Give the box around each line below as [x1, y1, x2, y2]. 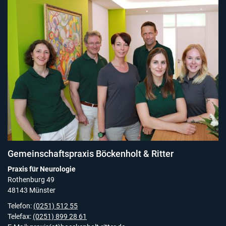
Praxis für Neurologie [8, 164, 76, 174]
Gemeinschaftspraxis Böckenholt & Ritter [8, 148, 174, 159]
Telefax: [8, 212, 33, 221]
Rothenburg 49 [8, 175, 54, 184]
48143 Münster [8, 186, 55, 195]
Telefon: [8, 201, 33, 210]
